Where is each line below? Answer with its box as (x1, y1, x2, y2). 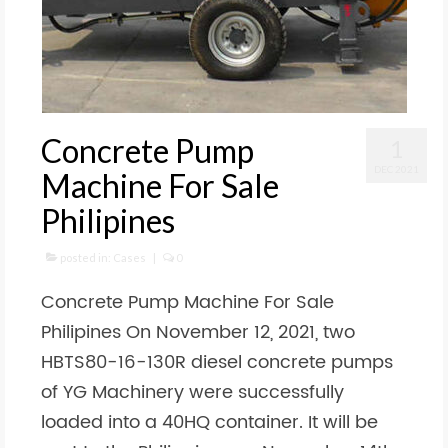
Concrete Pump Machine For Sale (41, 288, 334, 317)
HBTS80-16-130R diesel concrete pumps (41, 348, 393, 377)
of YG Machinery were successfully (41, 378, 344, 407)
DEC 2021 (374, 163, 419, 175)
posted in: (58, 251, 113, 264)
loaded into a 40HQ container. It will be (41, 408, 378, 437)
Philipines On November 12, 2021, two (41, 318, 355, 347)
